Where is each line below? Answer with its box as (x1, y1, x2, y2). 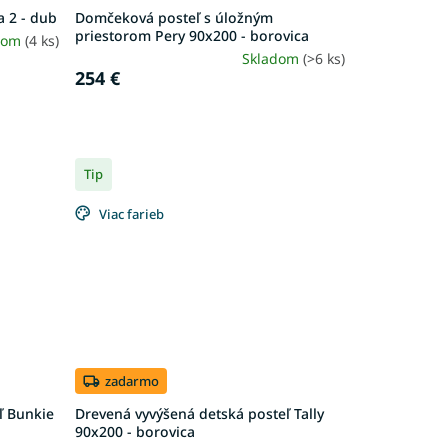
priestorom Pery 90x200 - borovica (74, 25, 309, 45)
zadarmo (104, 371, 159, 390)
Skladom (241, 48, 303, 68)
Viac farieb (98, 204, 164, 223)
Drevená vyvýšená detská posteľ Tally (74, 404, 324, 424)
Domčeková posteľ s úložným (74, 7, 273, 27)
